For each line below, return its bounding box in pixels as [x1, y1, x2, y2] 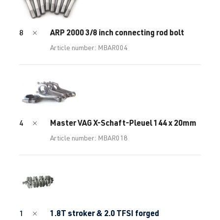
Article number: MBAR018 [50, 133, 128, 142]
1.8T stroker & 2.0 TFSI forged [50, 207, 160, 218]
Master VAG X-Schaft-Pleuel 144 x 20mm [50, 117, 197, 128]
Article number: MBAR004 [50, 43, 128, 52]
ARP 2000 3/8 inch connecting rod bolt [50, 27, 185, 37]
